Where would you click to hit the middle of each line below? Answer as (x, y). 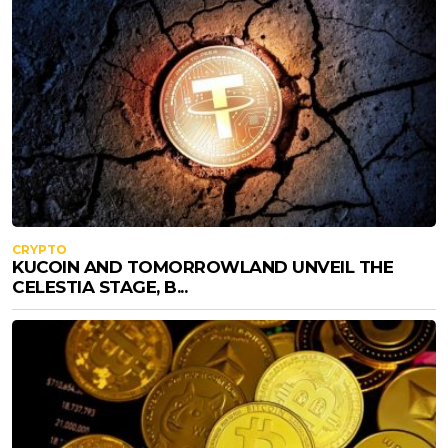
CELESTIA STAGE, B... (99, 286)
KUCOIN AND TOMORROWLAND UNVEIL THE (202, 266)
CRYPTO (39, 249)
